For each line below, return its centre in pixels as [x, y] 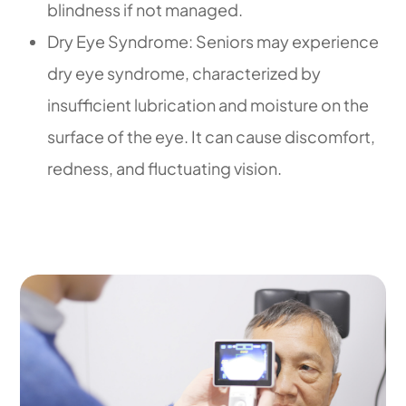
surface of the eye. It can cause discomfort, [212, 136]
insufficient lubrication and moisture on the [208, 104]
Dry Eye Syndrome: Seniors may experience [213, 41]
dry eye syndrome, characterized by [184, 72]
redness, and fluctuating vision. [165, 168]
